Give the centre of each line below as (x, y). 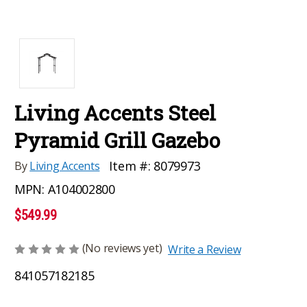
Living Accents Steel (115, 112)
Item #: (130, 165)
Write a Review (205, 249)
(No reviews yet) (122, 248)
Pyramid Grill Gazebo (117, 140)
